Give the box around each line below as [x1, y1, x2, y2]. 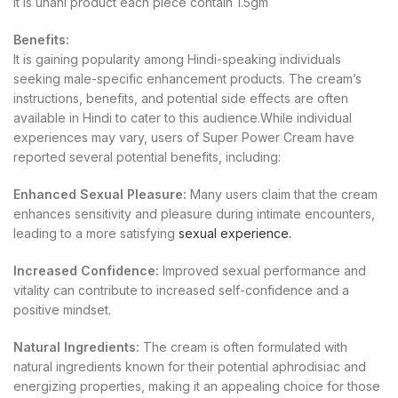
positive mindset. [13, 301, 111, 317]
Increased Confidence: [13, 262, 159, 278]
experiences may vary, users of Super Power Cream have [13, 129, 354, 145]
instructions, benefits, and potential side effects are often [13, 90, 348, 106]
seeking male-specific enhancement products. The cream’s [13, 70, 362, 86]
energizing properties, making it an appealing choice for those [13, 378, 380, 394]
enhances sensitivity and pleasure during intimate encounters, [13, 205, 375, 221]
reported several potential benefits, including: [13, 148, 281, 164]
